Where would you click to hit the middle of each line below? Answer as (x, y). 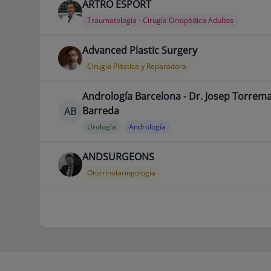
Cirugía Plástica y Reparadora (136, 66)
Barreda (100, 111)
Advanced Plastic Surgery (139, 50)
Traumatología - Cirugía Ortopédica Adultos (160, 20)
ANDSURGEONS (118, 157)
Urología (101, 127)
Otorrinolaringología (121, 173)
